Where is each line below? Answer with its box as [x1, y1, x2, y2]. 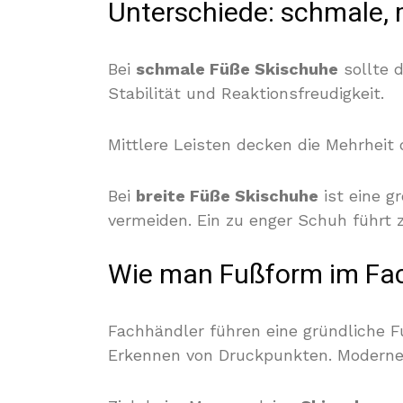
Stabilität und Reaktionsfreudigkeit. [108, 84, 384, 103]
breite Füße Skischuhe [136, 186, 318, 205]
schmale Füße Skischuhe [136, 59, 338, 78]
